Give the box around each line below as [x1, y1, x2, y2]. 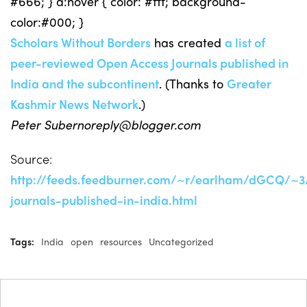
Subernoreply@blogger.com [44, 116, 201, 133]
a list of [225, 34, 265, 51]
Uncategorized [149, 234, 214, 248]
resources [100, 234, 142, 248]
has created [151, 34, 225, 51]
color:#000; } [10, 13, 84, 30]
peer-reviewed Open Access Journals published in [10, 54, 288, 71]
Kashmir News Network [10, 95, 138, 112]
